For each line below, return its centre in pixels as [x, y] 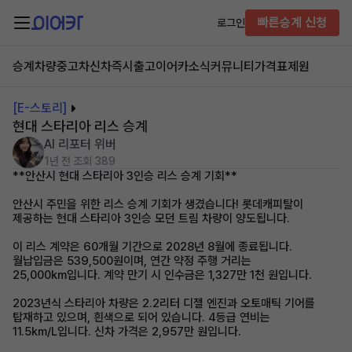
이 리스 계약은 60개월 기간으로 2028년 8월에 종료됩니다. [152, 247]
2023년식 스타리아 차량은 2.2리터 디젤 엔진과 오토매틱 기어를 [164, 303]
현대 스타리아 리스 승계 [80, 126]
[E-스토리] [40, 108]
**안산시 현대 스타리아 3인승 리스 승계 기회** [125, 176]
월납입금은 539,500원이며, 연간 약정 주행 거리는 [132, 261]
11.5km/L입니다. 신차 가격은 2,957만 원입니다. [127, 332]
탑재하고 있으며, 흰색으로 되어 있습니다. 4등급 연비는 [141, 317]
